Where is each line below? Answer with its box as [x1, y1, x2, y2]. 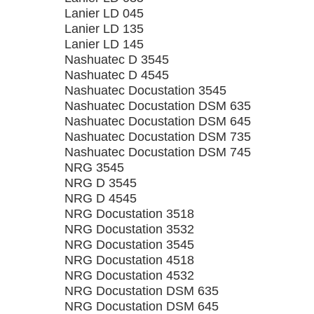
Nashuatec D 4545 [64, 68, 169, 82]
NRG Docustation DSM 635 [64, 284, 219, 298]
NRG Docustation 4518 [64, 253, 194, 267]
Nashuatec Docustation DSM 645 [64, 114, 251, 128]
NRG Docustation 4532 [64, 268, 194, 282]
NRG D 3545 [64, 176, 137, 190]
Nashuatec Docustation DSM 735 [64, 130, 251, 144]
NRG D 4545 [64, 191, 137, 205]
